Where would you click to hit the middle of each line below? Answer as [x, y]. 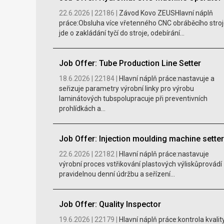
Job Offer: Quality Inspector [110, 204]
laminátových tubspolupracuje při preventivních [133, 99]
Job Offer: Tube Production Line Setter [130, 63]
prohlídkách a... [82, 109]
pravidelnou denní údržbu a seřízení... [117, 174]
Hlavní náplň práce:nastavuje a [166, 79]
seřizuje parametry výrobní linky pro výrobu [126, 89]
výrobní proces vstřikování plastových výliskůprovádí [140, 164]
